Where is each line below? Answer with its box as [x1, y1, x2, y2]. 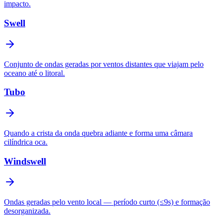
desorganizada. [4, 207, 51, 216]
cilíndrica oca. [4, 138, 48, 147]
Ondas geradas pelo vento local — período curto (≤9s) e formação [4, 198, 210, 207]
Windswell [4, 156, 46, 166]
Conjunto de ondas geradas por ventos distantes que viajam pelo [4, 59, 204, 68]
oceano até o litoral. [4, 68, 65, 77]
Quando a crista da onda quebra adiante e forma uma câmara [4, 129, 193, 138]
